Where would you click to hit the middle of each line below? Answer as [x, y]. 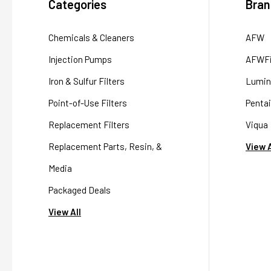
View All [65, 212]
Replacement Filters [89, 125]
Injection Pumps [80, 60]
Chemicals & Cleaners [91, 38]
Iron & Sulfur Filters [87, 81]
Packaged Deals [80, 190]
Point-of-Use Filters [88, 103]
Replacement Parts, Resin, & [105, 147]
